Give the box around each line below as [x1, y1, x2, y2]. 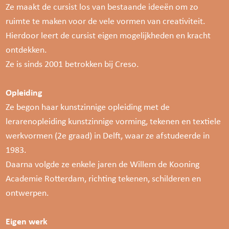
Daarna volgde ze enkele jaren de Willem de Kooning [6, 157, 200, 170]
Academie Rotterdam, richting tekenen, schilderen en [6, 172, 201, 185]
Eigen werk [6, 214, 48, 227]
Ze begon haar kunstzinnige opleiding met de [6, 100, 170, 113]
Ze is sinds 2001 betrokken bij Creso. [6, 57, 140, 70]
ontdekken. [6, 43, 48, 56]
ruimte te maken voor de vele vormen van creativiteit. [6, 14, 206, 27]
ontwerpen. [6, 186, 50, 199]
